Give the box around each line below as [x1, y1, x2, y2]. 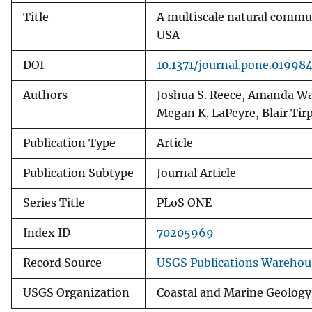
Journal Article [157, 166, 236, 180]
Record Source [23, 256, 102, 270]
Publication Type [23, 136, 116, 150]
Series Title [23, 196, 85, 210]
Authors [23, 88, 68, 102]
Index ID [23, 226, 70, 240]
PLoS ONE [157, 196, 212, 210]
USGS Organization [23, 286, 130, 299]
